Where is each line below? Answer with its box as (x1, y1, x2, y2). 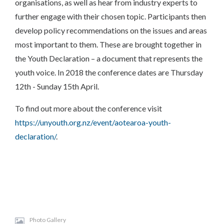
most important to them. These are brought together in (15, 39, 201, 49)
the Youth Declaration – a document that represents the (15, 53, 202, 63)
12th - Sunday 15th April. (15, 81, 99, 91)
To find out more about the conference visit (15, 103, 162, 113)
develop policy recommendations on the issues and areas (15, 25, 207, 35)
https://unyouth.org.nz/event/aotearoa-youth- (15, 117, 171, 127)
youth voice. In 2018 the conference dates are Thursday (15, 67, 203, 77)
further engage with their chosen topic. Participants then (15, 11, 206, 21)
